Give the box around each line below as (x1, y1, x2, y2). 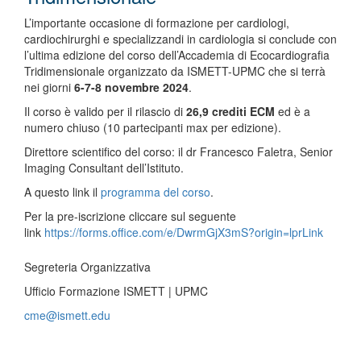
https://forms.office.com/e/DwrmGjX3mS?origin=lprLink (44, 223, 323, 240)
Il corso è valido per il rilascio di (24, 102, 186, 119)
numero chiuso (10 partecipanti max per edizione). (24, 118, 284, 135)
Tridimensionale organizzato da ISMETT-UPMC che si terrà (24, 62, 326, 79)
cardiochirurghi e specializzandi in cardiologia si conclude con (24, 30, 337, 47)
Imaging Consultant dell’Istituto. (24, 159, 184, 176)
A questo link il (24, 183, 101, 200)
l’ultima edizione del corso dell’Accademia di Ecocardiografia (24, 46, 330, 63)
